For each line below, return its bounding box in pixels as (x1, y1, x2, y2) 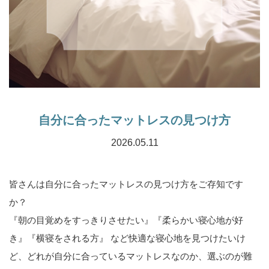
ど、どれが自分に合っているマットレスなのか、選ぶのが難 (9, 251, 252, 261)
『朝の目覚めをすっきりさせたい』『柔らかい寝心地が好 (9, 215, 243, 225)
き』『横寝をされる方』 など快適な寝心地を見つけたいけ (9, 233, 246, 243)
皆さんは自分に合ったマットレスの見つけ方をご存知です (9, 179, 243, 189)
